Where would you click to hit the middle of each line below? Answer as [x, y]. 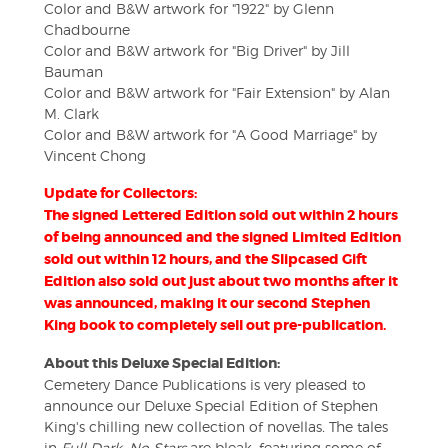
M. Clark [71, 114]
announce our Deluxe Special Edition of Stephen [211, 406]
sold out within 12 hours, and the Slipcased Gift [205, 259]
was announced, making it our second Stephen [207, 303]
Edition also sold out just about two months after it [221, 281]
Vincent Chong [95, 156]
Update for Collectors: [120, 193]
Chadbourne [87, 30]
